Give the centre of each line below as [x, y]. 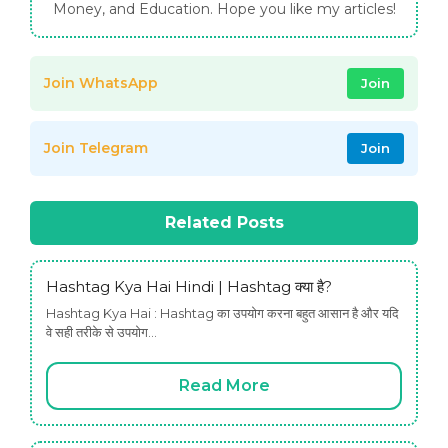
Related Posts [224, 223]
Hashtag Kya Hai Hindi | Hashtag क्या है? [189, 287]
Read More [224, 385]
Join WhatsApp [101, 83]
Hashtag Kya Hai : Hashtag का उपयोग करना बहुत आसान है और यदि [222, 313]
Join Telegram [96, 148]
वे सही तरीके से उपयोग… [101, 332]
